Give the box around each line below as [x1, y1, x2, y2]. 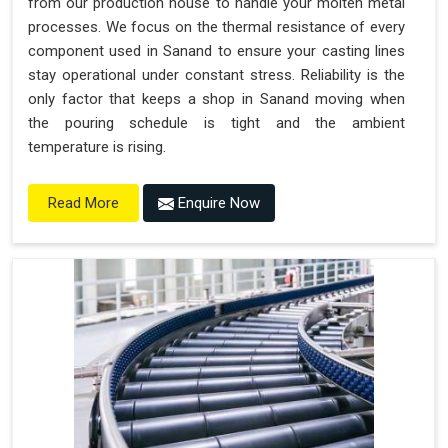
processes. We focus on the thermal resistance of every [28, 17, 405, 36]
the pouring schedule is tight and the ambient [28, 113, 405, 132]
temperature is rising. [28, 137, 166, 156]
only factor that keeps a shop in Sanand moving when [28, 89, 405, 108]
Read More [48, 193, 119, 212]
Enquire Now [174, 193, 260, 212]
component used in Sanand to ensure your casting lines [28, 41, 405, 60]
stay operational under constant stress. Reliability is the [28, 65, 405, 84]
